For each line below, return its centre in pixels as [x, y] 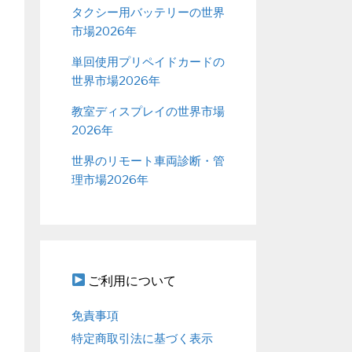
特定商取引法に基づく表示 [142, 338]
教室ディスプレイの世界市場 [148, 111]
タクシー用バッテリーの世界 [148, 12]
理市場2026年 [110, 180]
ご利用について [131, 280]
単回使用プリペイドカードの [148, 62]
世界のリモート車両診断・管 [148, 161]
